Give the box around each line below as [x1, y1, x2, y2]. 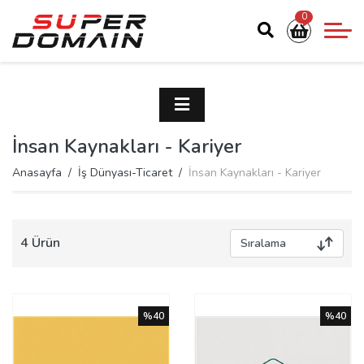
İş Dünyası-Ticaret [78, 165, 172, 181]
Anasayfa [12, 165, 62, 181]
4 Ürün [20, 234, 60, 253]
